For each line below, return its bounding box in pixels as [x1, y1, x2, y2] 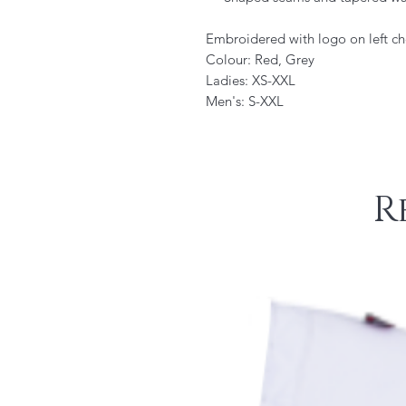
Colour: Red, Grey [206, 51, 314, 68]
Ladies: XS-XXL [206, 72, 295, 89]
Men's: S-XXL [206, 92, 284, 110]
